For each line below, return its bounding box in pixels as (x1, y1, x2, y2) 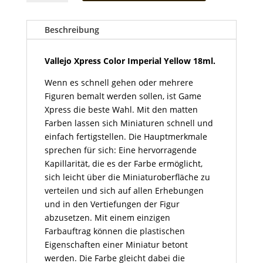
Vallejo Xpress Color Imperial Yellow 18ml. (44, 55, 215, 67)
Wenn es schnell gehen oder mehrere (44, 77, 193, 89)
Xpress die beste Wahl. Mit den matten (44, 104, 198, 116)
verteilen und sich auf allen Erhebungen (44, 185, 204, 197)
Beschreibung (44, 24, 99, 36)
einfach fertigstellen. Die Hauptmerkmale (44, 131, 207, 143)
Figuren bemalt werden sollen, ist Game (44, 90, 201, 102)
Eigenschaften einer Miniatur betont (44, 239, 188, 251)
